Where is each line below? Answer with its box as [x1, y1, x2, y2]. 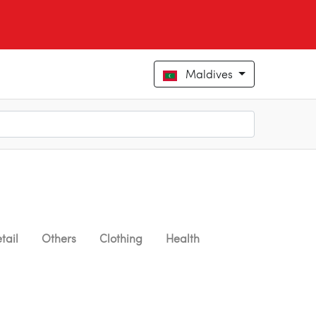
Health [166, 231, 200, 246]
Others [42, 231, 76, 246]
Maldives [186, 66, 236, 82]
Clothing [99, 231, 142, 246]
